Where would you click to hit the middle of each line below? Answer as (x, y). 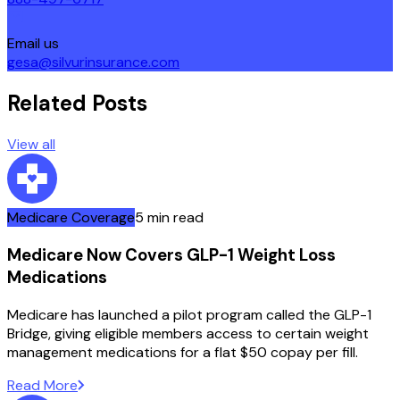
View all (31, 145)
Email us (33, 44)
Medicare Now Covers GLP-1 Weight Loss (171, 254)
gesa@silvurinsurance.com (93, 62)
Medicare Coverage (71, 218)
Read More (42, 385)
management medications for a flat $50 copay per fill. (183, 352)
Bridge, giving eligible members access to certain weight (188, 333)
